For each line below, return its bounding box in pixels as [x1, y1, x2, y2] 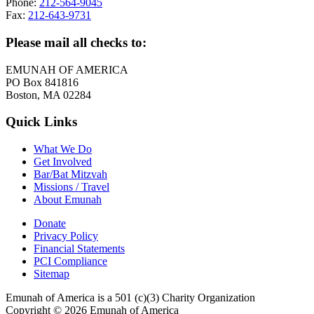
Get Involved [34, 155, 92, 168]
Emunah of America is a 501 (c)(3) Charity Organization [6, 291, 255, 303]
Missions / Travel [34, 180, 109, 193]
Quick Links [6, 114, 77, 130]
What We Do [34, 142, 92, 155]
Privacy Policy [34, 229, 98, 242]
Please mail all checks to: [6, 34, 146, 50]
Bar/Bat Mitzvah [34, 168, 107, 180]
